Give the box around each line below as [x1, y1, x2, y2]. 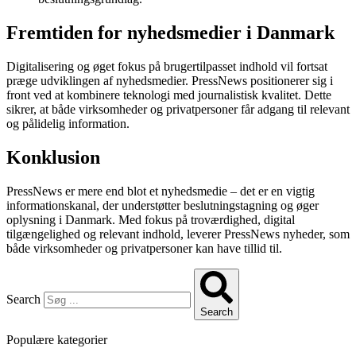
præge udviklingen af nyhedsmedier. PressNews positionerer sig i [6, 73, 333, 87]
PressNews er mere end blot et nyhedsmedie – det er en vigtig [6, 184, 315, 198]
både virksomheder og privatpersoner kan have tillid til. [6, 241, 282, 255]
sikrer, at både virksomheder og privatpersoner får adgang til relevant [6, 102, 350, 116]
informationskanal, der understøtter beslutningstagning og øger [6, 198, 319, 212]
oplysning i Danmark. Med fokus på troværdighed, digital [6, 212, 295, 226]
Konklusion [6, 146, 100, 168]
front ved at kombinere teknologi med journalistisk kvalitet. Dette [6, 87, 331, 102]
